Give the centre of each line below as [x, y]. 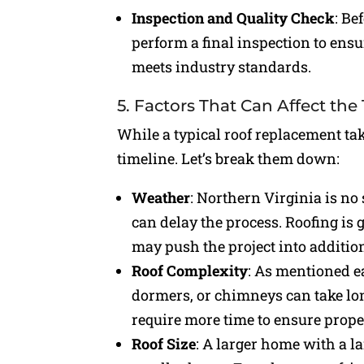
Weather [161, 198]
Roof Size [164, 344]
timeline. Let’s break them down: [229, 159]
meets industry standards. [222, 67]
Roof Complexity [190, 271]
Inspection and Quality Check [234, 18]
